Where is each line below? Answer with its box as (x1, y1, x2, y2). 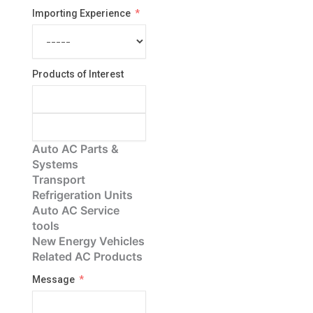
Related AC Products (31, 249, 143, 264)
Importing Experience (31, 8, 131, 20)
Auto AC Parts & (31, 142, 119, 156)
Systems (31, 157, 78, 172)
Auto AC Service (31, 203, 119, 218)
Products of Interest (31, 68, 124, 80)
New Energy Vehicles (31, 234, 145, 249)
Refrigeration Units (31, 188, 133, 203)
